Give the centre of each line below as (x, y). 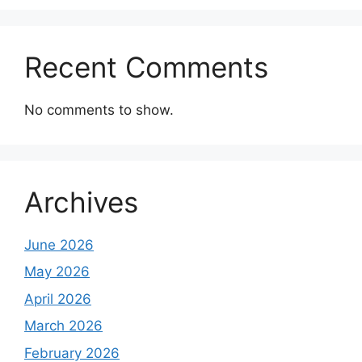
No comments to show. (99, 109)
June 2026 (59, 244)
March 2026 (63, 326)
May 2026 (57, 272)
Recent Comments (146, 67)
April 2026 (58, 299)
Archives (81, 202)
